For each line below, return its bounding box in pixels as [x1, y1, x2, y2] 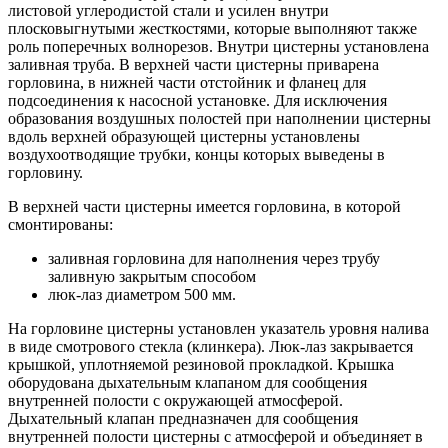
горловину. [8, 163, 83, 181]
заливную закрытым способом [48, 267, 256, 285]
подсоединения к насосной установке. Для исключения [8, 91, 387, 109]
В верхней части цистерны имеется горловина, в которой [8, 197, 401, 215]
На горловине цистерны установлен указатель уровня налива [8, 319, 429, 337]
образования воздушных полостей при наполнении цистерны [8, 109, 431, 127]
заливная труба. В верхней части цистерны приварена [8, 55, 379, 73]
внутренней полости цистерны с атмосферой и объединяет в [8, 427, 423, 445]
